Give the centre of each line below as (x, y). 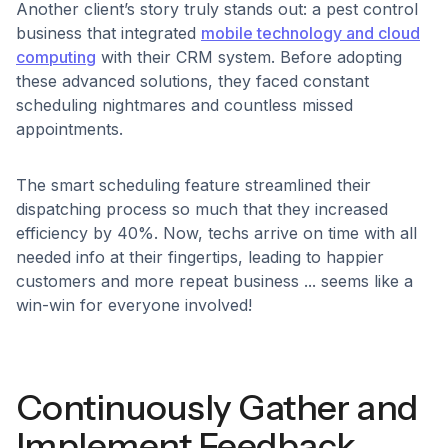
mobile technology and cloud (310, 32)
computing (56, 56)
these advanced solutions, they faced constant (192, 80)
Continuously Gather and (217, 407)
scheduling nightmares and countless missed (184, 104)
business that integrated (108, 32)
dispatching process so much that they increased (202, 208)
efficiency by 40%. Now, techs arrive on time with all (216, 232)
